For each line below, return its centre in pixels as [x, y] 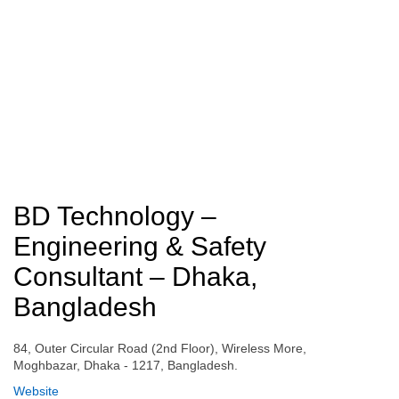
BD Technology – [115, 216]
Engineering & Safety [140, 246]
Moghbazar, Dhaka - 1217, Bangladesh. [126, 365]
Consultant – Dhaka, [135, 277]
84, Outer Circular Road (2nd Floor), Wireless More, [160, 348]
